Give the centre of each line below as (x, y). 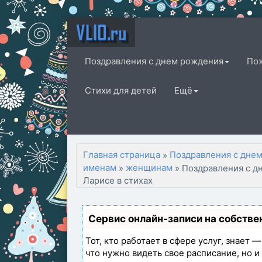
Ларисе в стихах (118, 180)
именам (100, 168)
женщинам (149, 168)
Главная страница (122, 155)
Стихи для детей (121, 90)
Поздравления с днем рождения (154, 61)
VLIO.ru (101, 32)
